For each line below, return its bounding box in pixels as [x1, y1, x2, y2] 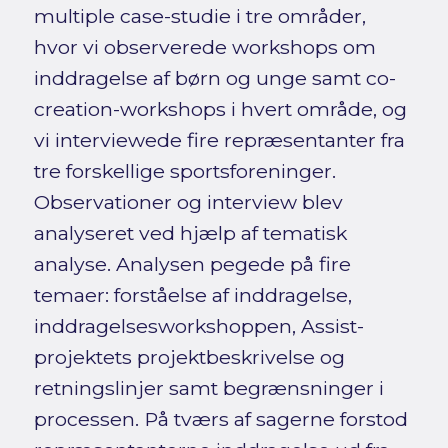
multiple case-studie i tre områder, [33, 3, 366, 28]
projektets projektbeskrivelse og [33, 344, 345, 369]
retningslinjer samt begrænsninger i [33, 375, 384, 400]
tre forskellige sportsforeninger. [33, 158, 336, 183]
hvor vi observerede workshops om [33, 34, 376, 59]
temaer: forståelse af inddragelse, [33, 282, 352, 307]
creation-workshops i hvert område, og [33, 96, 407, 121]
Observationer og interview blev [33, 189, 343, 214]
